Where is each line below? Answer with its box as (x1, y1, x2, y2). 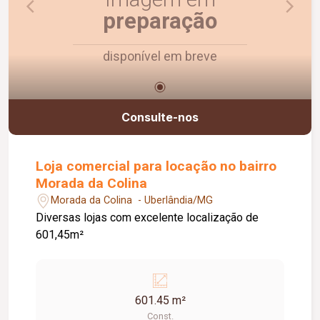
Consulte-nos (121, 109, 199, 124)
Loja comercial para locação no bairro (36, 157, 277, 174)
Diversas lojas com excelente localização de (36, 210, 259, 224)
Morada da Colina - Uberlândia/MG (51, 194, 214, 207)
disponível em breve (103, 49, 217, 64)
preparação (103, 8, 217, 35)
